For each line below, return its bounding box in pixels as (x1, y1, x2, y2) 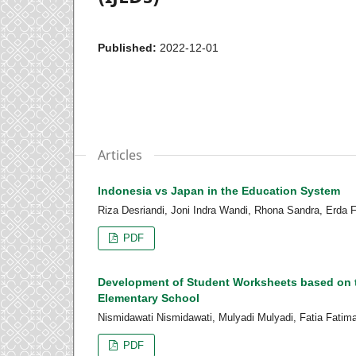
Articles (98, 145, 142, 164)
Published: (98, 41, 160, 54)
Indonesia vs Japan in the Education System (98, 184, 340, 197)
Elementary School (98, 291, 199, 304)
